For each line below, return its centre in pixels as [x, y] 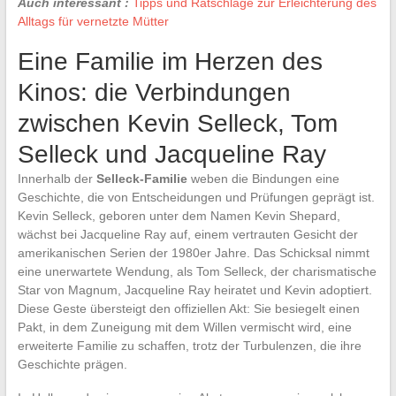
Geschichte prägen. [72, 364]
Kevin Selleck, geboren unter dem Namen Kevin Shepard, [179, 215]
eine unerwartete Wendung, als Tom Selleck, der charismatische [197, 271]
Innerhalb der [57, 178]
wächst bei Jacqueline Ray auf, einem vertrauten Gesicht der [187, 234]
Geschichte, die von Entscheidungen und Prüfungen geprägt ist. [196, 197]
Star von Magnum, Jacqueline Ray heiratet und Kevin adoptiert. [194, 289]
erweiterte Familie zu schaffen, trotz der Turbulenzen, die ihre [189, 345]
